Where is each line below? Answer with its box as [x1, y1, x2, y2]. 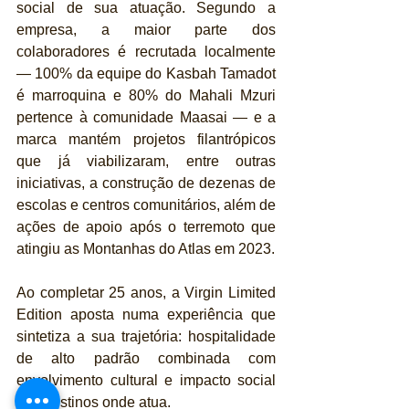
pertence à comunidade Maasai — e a [16, 110, 276, 126]
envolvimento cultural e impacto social [16, 372, 276, 389]
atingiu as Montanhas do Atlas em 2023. [16, 241, 275, 257]
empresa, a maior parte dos [16, 22, 276, 38]
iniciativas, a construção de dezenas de [16, 175, 276, 192]
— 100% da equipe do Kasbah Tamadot [16, 66, 276, 82]
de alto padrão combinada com [16, 351, 276, 367]
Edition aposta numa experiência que [16, 307, 276, 323]
